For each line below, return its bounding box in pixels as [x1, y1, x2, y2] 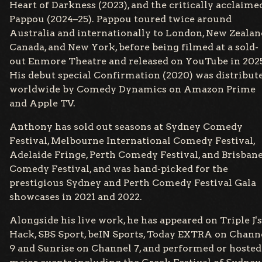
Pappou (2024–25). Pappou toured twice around [9, 13, 232, 25]
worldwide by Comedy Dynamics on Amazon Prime [9, 84, 256, 95]
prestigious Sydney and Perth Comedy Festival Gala [9, 177, 256, 189]
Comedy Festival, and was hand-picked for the [9, 163, 228, 175]
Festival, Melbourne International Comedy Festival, [9, 135, 255, 147]
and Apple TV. [9, 98, 75, 109]
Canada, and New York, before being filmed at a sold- [9, 42, 258, 53]
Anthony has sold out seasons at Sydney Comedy [9, 121, 243, 133]
